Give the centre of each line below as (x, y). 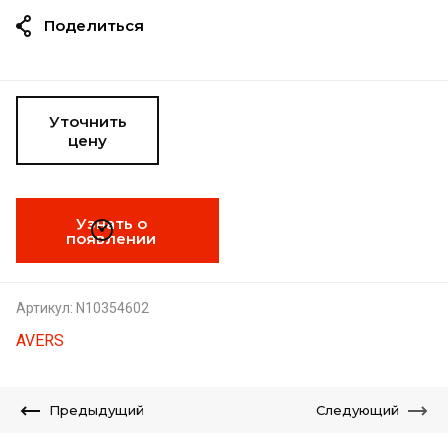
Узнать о (111, 223)
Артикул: (44, 308)
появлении (111, 238)
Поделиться (94, 25)
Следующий (357, 410)
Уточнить (87, 121)
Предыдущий (96, 410)
